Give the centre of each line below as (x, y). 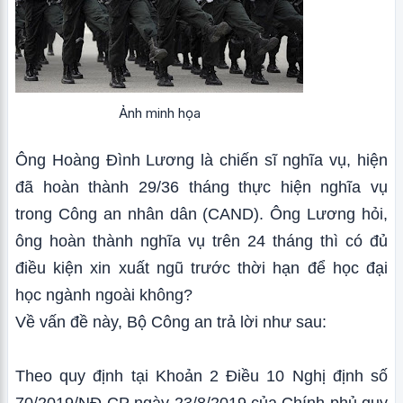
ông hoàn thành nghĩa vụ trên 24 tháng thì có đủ (201, 241)
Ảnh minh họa (159, 113)
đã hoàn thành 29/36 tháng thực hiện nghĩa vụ (201, 187)
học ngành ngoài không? (104, 295)
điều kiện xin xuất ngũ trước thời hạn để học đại (201, 268)
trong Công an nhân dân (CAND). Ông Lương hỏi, (201, 214)
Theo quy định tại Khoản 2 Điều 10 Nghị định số (201, 376)
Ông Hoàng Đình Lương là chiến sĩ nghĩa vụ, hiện (201, 160)
